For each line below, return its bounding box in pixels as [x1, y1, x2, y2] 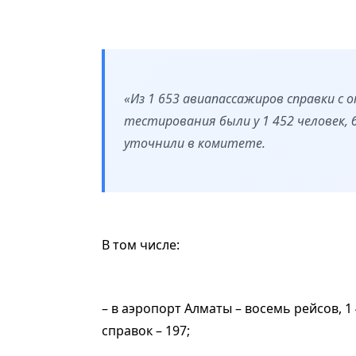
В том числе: [102, 235, 180, 253]
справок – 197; [102, 321, 190, 339]
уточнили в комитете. [124, 133, 265, 152]
